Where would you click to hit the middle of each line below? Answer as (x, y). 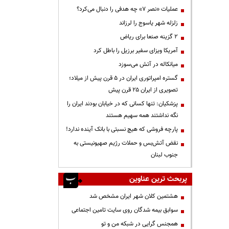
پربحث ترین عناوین (158, 179)
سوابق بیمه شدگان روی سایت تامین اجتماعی (125, 210)
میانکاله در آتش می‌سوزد (148, 64)
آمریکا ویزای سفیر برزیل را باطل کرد (136, 51)
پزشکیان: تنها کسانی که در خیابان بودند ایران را (122, 104)
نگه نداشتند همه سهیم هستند (142, 116)
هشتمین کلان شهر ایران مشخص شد (134, 196)
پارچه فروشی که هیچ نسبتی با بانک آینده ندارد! (122, 129)
